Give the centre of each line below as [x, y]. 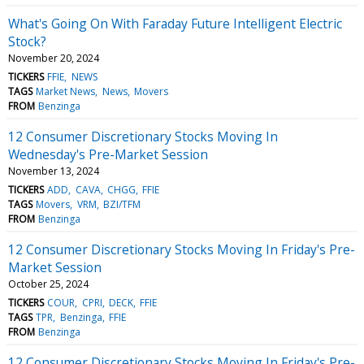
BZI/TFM [121, 204]
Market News [66, 91]
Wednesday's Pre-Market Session [108, 154]
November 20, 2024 [54, 58]
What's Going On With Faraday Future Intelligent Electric [175, 23]
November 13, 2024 [54, 171]
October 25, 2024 [48, 284]
